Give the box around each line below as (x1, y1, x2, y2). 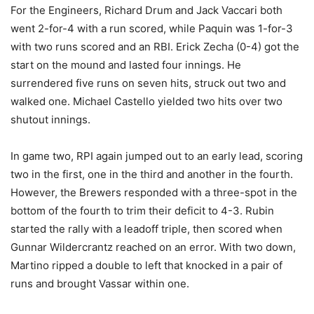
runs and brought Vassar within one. (11, 277, 189, 290)
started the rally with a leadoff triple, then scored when (11, 222, 282, 235)
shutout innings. (11, 113, 90, 126)
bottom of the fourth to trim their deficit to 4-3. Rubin (11, 204, 274, 217)
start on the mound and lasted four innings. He (11, 58, 241, 71)
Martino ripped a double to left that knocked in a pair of (11, 259, 282, 272)
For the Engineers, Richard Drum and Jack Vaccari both (11, 4, 282, 17)
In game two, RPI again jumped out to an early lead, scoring (11, 149, 303, 163)
